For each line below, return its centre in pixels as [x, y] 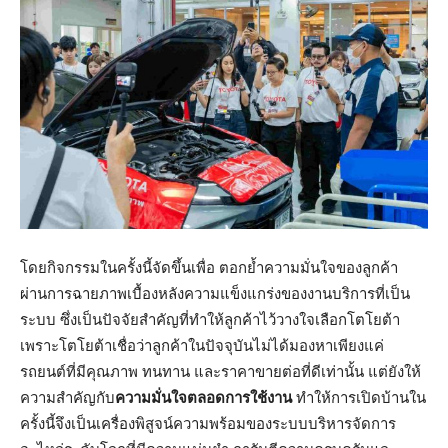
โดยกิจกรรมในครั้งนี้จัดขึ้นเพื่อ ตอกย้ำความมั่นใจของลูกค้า [209, 267]
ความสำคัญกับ [67, 397]
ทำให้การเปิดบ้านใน [359, 397]
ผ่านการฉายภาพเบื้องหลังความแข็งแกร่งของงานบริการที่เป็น [215, 293]
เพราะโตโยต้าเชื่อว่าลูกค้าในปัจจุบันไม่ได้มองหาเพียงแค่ [202, 345]
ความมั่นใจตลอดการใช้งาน [203, 397]
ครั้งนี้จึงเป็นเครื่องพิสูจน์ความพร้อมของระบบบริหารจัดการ [208, 423]
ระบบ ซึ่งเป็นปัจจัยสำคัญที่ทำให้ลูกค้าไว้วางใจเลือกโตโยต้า [210, 319]
